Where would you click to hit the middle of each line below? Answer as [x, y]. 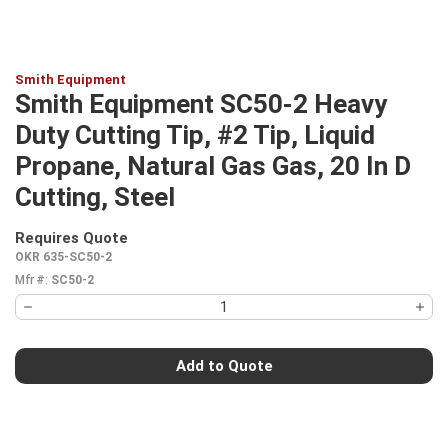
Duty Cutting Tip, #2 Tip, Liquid [195, 135]
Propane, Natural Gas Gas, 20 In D [213, 166]
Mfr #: [31, 280]
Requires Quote [71, 238]
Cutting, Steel [95, 197]
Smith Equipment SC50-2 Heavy [201, 104]
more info [164, 247]
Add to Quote [224, 365]
